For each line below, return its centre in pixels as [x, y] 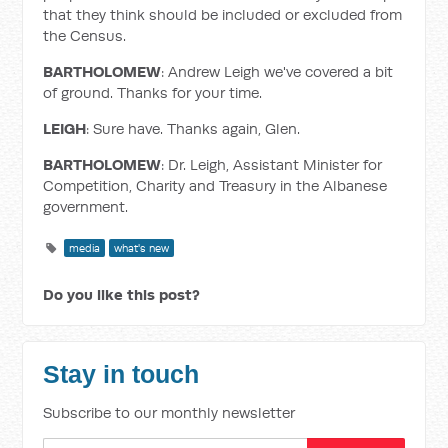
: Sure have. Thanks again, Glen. [193, 128]
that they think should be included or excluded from [223, 14]
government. [86, 206]
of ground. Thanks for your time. [153, 92]
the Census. [85, 35]
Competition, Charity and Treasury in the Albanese [215, 185]
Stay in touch [121, 374]
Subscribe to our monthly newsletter [169, 412]
